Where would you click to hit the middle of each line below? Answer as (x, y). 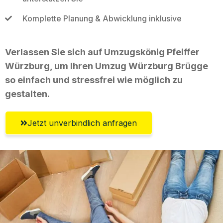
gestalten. (27, 94)
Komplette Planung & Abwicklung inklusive (102, 18)
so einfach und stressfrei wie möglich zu (94, 80)
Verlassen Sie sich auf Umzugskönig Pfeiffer (102, 52)
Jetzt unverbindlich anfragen (82, 123)
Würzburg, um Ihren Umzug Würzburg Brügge (107, 66)
